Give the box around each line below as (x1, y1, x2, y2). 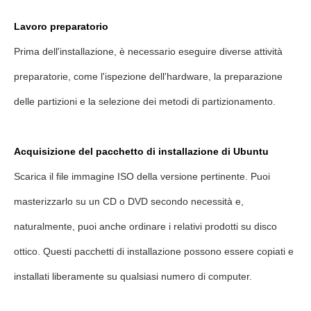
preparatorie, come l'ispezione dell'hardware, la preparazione (14, 71, 283, 82)
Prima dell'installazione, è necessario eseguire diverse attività (14, 46, 283, 57)
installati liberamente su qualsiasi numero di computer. (14, 271, 252, 282)
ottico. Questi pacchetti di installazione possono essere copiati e (14, 246, 294, 257)
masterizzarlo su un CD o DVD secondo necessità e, (14, 196, 244, 207)
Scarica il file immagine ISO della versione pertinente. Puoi (14, 171, 270, 182)
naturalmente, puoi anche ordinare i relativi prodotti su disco (14, 221, 277, 232)
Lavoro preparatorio (14, 21, 108, 32)
